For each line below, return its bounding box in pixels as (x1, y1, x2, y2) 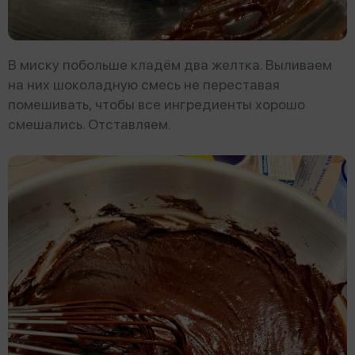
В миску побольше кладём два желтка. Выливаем (8, 56, 332, 74)
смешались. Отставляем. (8, 116, 171, 133)
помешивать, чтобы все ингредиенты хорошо (8, 96, 305, 113)
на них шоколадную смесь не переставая (8, 76, 280, 94)
